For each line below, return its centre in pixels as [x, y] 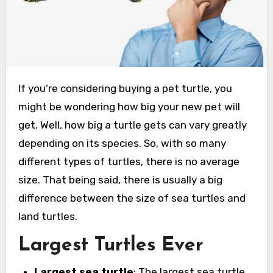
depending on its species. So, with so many [122, 144]
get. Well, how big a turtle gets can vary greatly [132, 125]
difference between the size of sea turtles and [132, 198]
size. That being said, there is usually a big [120, 180]
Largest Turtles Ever [111, 246]
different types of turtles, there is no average [129, 162]
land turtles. [48, 217]
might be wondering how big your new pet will [129, 107]
